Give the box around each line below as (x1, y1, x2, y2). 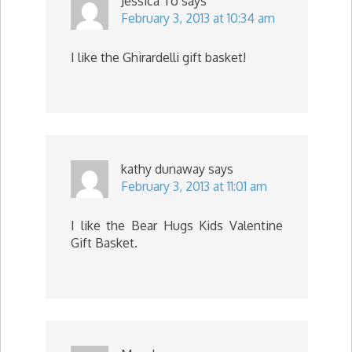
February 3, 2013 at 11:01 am (121, 178, 267, 194)
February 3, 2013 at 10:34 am (121, 10, 275, 26)
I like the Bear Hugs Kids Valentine (71, 218, 283, 233)
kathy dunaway (121, 161, 205, 177)
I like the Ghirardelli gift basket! (71, 49, 246, 65)
